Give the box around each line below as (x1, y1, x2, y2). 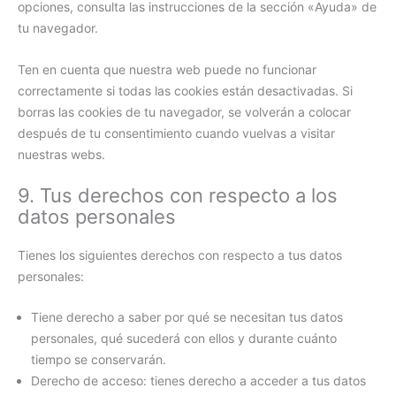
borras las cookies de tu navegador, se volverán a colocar (18, 103, 351, 119)
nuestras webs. (18, 146, 105, 162)
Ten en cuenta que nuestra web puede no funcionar (18, 61, 316, 77)
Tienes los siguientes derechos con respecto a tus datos (18, 247, 342, 263)
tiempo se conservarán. (31, 352, 166, 368)
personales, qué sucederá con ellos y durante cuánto (31, 331, 337, 346)
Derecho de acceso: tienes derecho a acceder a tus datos (31, 373, 366, 389)
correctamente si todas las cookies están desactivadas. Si (18, 82, 353, 98)
